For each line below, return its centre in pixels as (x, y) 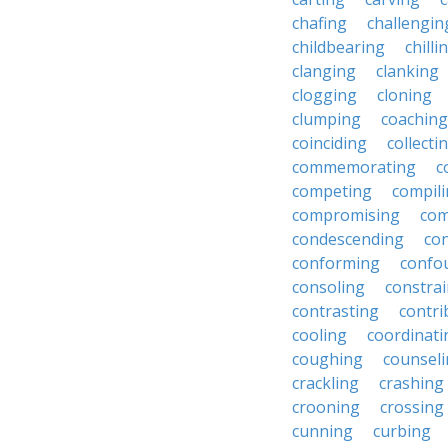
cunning (322, 431)
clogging (324, 95)
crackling (325, 383)
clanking (407, 71)
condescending (348, 239)
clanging (324, 71)
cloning (404, 95)
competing (332, 191)
